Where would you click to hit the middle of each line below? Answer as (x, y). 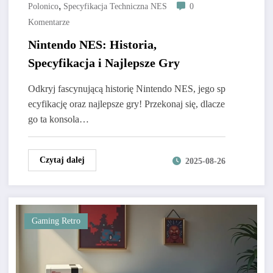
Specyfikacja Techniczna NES (115, 7)
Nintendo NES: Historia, (92, 45)
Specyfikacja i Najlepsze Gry (104, 63)
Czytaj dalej (62, 160)
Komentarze (48, 23)
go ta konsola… (58, 119)
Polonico (43, 7)
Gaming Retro (56, 221)
